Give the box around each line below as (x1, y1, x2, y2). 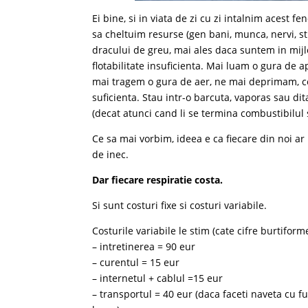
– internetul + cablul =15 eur (92, 272, 223, 285)
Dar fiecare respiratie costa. (92, 173, 223, 186)
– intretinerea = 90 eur (92, 240, 196, 253)
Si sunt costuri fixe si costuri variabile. (92, 199, 267, 212)
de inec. (92, 148, 129, 161)
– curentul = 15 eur (92, 256, 180, 269)
